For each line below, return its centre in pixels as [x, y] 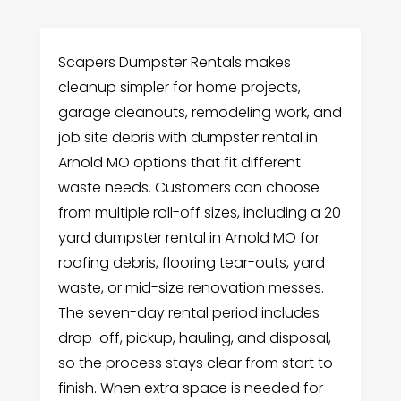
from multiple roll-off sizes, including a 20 [199, 212]
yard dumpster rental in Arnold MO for [188, 237]
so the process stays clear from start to [195, 363]
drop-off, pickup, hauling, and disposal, [194, 337]
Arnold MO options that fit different [179, 162]
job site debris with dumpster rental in [188, 137]
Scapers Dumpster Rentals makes [174, 62]
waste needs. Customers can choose [188, 187]
